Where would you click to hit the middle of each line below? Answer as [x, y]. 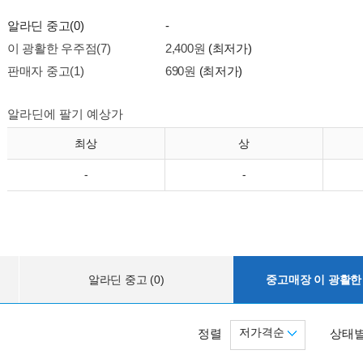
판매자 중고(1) [46, 71]
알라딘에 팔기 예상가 [65, 114]
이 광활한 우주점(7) [59, 48]
